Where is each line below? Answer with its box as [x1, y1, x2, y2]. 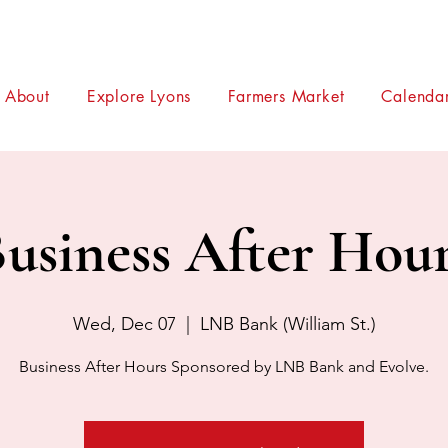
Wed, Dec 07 [72, 313, 176, 335]
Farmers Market [228, 86, 345, 107]
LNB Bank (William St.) [199, 313, 376, 335]
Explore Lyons [86, 86, 192, 107]
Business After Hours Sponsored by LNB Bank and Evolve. [19, 357, 429, 376]
